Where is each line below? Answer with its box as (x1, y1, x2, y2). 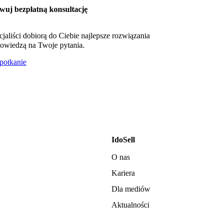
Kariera (111, 168, 135, 177)
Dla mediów (111, 184, 150, 193)
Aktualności (111, 200, 149, 209)
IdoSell (111, 135, 135, 144)
